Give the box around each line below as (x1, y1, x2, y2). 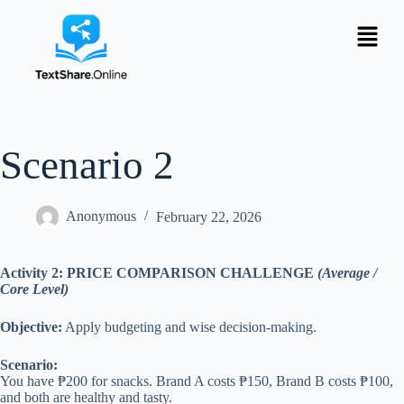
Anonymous (66, 208, 136, 225)
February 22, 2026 (156, 208, 262, 225)
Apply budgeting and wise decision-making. (62, 319, 317, 335)
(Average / (317, 265, 377, 281)
